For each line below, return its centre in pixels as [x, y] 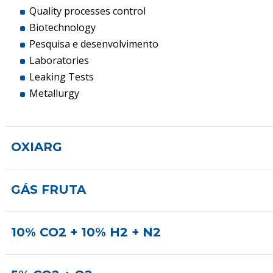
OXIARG [37, 147]
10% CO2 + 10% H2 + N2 [86, 232]
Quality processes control [88, 11]
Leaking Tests [62, 76]
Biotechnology [63, 27]
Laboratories [59, 60]
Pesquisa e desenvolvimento [94, 44]
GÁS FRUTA [49, 189]
